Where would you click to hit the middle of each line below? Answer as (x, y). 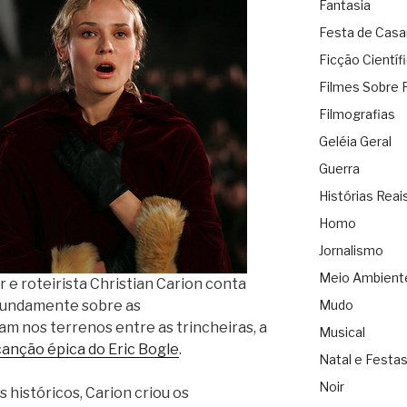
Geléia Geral (355, 142)
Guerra (339, 169)
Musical (342, 333)
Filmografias (357, 114)
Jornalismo (351, 251)
